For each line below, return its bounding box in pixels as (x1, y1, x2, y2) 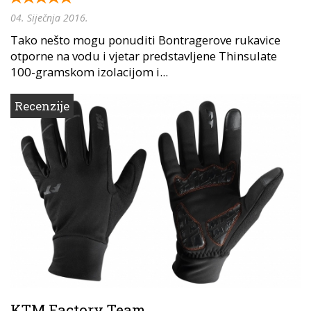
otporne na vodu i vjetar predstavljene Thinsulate (10, 48, 277, 65)
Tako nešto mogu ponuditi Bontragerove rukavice (10, 32, 280, 49)
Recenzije (15, 98, 69, 115)
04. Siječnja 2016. (10, 11, 88, 25)
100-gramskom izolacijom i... (10, 64, 168, 81)
